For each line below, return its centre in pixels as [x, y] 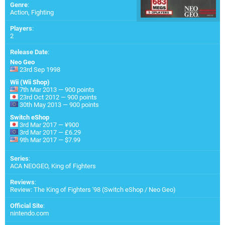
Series [19, 158]
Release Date [29, 52]
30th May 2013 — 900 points [59, 104]
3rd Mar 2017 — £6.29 [49, 132]
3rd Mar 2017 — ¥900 [48, 125]
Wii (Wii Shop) [30, 82]
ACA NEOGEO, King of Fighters [53, 166]
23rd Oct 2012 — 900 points [58, 97]
